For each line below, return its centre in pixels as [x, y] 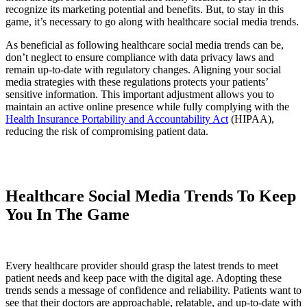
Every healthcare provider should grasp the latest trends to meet [142, 266]
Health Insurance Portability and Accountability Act [117, 119]
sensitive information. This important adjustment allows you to [140, 95]
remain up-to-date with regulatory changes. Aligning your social [143, 70]
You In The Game [67, 215]
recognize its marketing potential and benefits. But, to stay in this [145, 10]
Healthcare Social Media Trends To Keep [151, 196]
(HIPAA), [251, 119]
